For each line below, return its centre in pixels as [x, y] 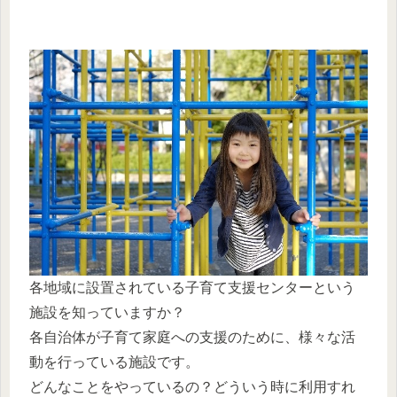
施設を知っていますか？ [107, 312]
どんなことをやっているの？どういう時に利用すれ [192, 387]
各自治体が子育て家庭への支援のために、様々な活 [192, 337]
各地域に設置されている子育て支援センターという [192, 288]
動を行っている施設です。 [114, 362]
